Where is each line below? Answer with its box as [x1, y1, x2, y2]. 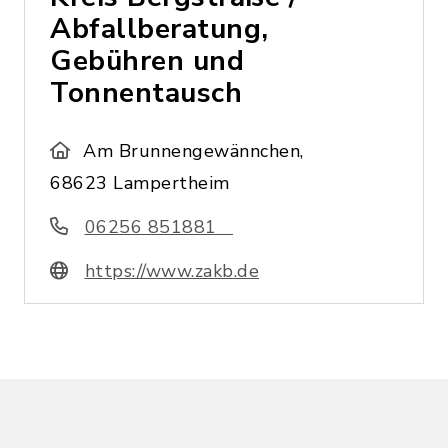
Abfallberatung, [50, 10, 269, 48]
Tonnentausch [50, 74, 242, 112]
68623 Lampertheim [50, 171, 230, 195]
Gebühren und [50, 42, 244, 80]
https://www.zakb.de [84, 259, 259, 283]
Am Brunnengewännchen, [83, 139, 304, 163]
